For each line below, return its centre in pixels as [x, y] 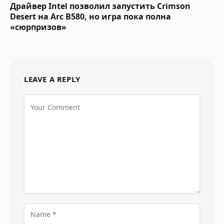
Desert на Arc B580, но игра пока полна [90, 17]
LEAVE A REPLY [52, 79]
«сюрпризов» [38, 27]
